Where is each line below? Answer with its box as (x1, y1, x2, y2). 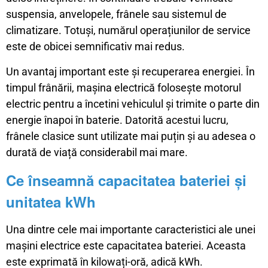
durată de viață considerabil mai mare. (6, 146, 188, 159)
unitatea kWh (6, 191, 96, 212)
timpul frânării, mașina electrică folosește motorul (6, 81, 241, 94)
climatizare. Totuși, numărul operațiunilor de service (6, 24, 251, 36)
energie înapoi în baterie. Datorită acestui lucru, (6, 114, 229, 126)
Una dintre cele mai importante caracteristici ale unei (6, 223, 255, 236)
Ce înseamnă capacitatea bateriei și (6, 170, 246, 190)
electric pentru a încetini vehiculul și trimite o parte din (6, 98, 260, 110)
